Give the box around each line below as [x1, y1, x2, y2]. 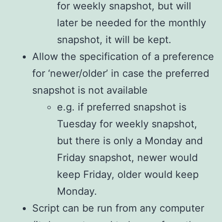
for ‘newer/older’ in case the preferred [32, 67, 209, 79]
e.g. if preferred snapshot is [57, 101, 186, 113]
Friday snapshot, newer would [57, 151, 198, 164]
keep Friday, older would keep [57, 168, 199, 180]
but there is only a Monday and [57, 134, 203, 147]
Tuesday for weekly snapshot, [57, 117, 197, 130]
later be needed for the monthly [57, 16, 206, 29]
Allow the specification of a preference [32, 50, 214, 62]
